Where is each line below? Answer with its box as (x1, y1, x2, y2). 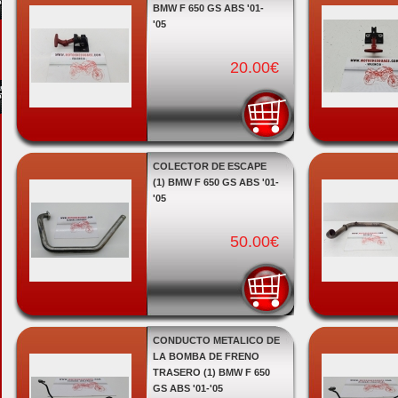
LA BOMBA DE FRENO (152, 351, 259, 362)
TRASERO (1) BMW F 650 (152, 367, 270, 378)
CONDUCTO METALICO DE (152, 335, 280, 346)
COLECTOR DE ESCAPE (152, 161, 267, 171)
